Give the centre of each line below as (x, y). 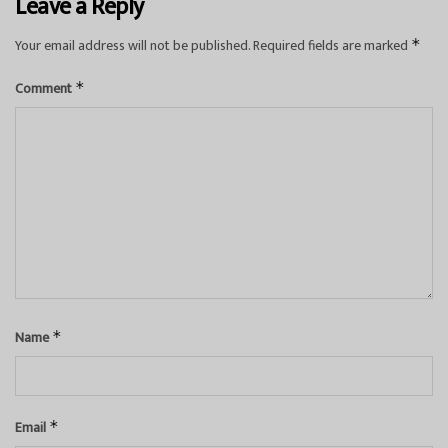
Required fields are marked (332, 45)
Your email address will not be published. (132, 45)
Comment (45, 88)
